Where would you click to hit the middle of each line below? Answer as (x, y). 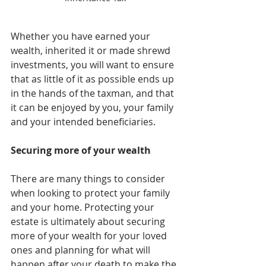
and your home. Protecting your (84, 207)
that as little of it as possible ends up (94, 79)
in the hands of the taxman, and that (94, 93)
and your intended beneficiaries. (83, 121)
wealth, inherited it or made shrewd (92, 50)
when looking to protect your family (91, 193)
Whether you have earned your (82, 36)
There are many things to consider (89, 178)
